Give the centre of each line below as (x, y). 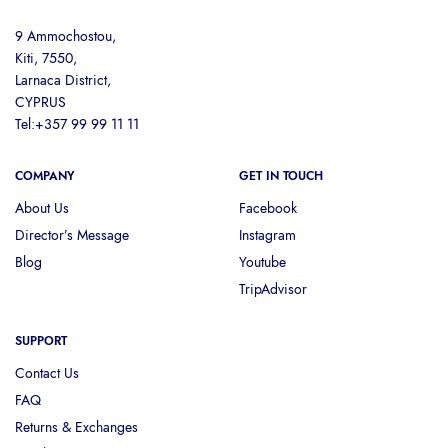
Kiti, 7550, (46, 58)
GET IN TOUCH (281, 176)
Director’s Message (72, 235)
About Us (42, 208)
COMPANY (45, 176)
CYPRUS (40, 102)
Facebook (268, 208)
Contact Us (47, 373)
